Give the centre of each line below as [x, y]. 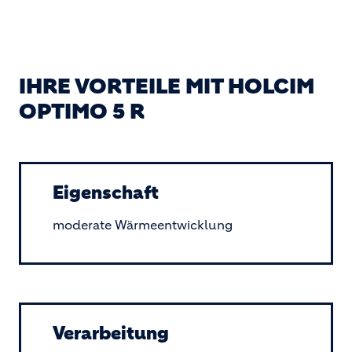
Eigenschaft [106, 192]
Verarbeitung [111, 333]
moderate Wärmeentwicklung [143, 225]
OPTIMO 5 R [82, 112]
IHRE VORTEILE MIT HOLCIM [167, 86]
